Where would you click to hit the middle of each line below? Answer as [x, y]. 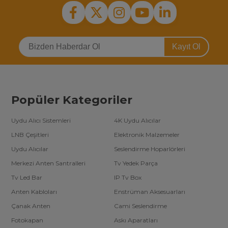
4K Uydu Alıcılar [137, 121]
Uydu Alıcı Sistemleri [41, 121]
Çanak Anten [31, 206]
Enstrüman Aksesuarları [150, 192]
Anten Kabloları [34, 192]
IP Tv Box [128, 178]
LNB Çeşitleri [30, 135]
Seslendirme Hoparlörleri [150, 149]
